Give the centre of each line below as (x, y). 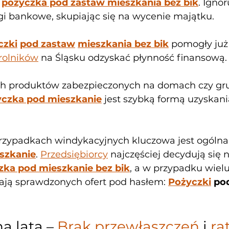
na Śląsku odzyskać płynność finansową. (133, 58)
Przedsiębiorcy (74, 154)
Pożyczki (190, 182)
